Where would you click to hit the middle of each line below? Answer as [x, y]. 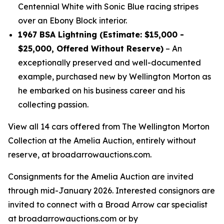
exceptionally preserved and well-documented [109, 62]
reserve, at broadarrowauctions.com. [80, 154]
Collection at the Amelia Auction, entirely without [102, 140]
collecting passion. [53, 104]
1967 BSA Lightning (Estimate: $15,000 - [101, 34]
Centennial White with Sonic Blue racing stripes [108, 6]
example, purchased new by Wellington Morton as [114, 76]
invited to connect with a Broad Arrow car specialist [108, 204]
